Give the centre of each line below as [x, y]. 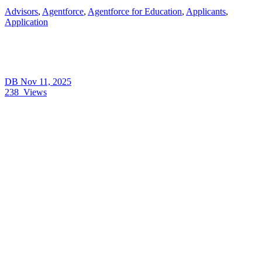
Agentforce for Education [135, 11]
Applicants [206, 11]
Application [26, 22]
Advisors [21, 11]
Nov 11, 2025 [46, 81]
